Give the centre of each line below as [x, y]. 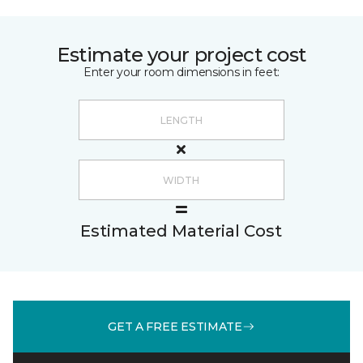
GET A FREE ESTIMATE [175, 326]
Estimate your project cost [181, 55]
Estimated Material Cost [181, 231]
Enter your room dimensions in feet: [181, 72]
